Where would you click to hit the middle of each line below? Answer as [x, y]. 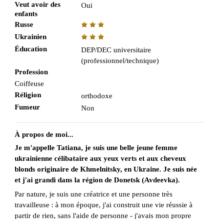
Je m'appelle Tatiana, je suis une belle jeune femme [96, 147]
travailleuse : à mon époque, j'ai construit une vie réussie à [104, 205]
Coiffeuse [29, 83]
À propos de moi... [44, 134]
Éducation [31, 49]
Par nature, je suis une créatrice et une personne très [94, 194]
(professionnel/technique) [120, 60]
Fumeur [27, 107]
